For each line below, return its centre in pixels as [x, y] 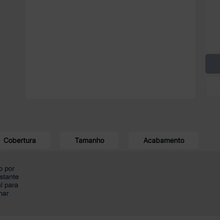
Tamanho [90, 140]
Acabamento [164, 140]
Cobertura [19, 140]
